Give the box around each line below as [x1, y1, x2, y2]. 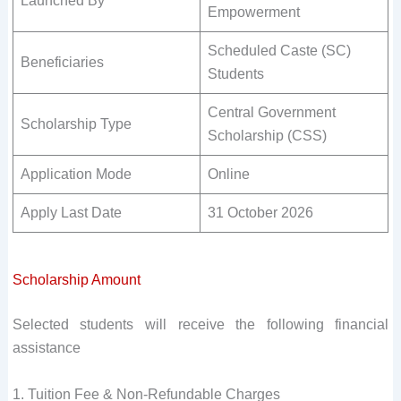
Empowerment [207, 4, 300, 21]
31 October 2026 [207, 205, 313, 221]
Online [207, 166, 250, 183]
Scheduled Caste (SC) [207, 43, 351, 59]
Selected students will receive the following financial [12, 317, 389, 333]
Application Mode [20, 166, 132, 183]
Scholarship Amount [12, 272, 141, 288]
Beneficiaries [20, 55, 104, 71]
